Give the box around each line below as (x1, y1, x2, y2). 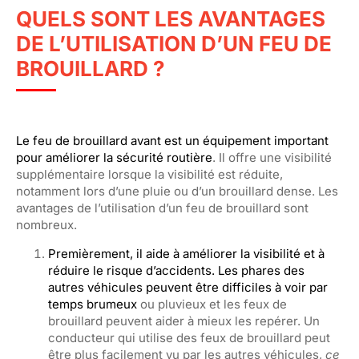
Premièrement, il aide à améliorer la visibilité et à (48, 246, 325, 261)
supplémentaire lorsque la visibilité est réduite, (16, 167, 283, 182)
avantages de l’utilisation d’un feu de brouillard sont (16, 200, 309, 216)
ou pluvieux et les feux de (137, 296, 287, 312)
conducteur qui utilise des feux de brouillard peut (48, 330, 330, 345)
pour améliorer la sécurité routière (16, 150, 212, 165)
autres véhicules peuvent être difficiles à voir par (48, 280, 328, 295)
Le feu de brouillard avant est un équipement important (16, 133, 329, 148)
